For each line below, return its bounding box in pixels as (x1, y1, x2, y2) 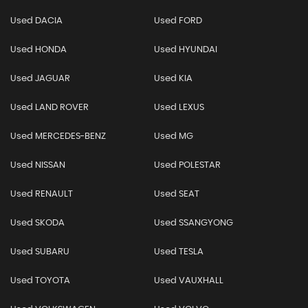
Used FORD (153, 16, 202, 25)
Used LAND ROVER (10, 102, 89, 112)
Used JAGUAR (10, 74, 70, 83)
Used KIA (153, 74, 192, 83)
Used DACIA (10, 16, 63, 25)
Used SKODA (10, 218, 65, 228)
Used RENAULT (10, 189, 73, 199)
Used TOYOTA (10, 276, 70, 285)
